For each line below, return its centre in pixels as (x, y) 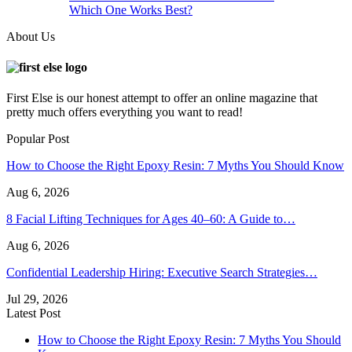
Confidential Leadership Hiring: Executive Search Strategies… (162, 273)
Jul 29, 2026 (37, 299)
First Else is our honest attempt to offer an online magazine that (162, 98)
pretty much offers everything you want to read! (125, 112)
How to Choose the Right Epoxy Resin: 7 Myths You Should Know (175, 166)
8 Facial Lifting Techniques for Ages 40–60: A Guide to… (151, 219)
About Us (31, 36)
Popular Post (38, 139)
